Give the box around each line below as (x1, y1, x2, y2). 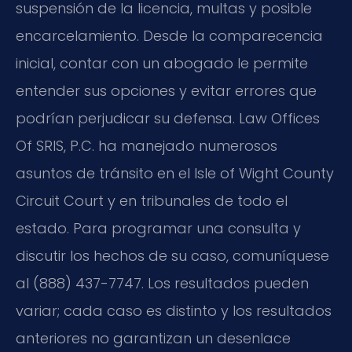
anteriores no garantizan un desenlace (16, 328, 291, 348)
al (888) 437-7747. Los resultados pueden (16, 273, 309, 293)
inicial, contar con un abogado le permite (16, 53, 308, 73)
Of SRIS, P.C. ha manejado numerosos (16, 135, 277, 156)
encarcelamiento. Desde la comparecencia (16, 25, 323, 46)
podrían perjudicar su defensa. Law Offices (16, 108, 320, 128)
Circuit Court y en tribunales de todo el (16, 190, 288, 211)
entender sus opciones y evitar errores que (16, 80, 317, 101)
